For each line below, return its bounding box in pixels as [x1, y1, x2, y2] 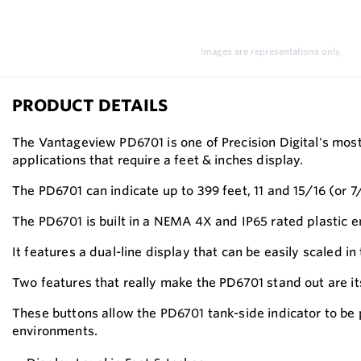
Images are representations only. [200, 46, 342, 57]
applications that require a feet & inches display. [12, 152, 304, 168]
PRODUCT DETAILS [12, 95, 168, 115]
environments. [12, 323, 98, 338]
